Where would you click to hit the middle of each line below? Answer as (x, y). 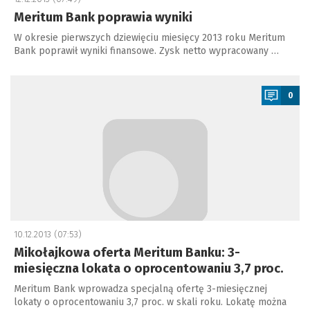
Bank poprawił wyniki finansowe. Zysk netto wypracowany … (146, 51)
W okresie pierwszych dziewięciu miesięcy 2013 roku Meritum (149, 38)
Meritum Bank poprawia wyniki (103, 17)
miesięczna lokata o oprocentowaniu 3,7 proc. (149, 268)
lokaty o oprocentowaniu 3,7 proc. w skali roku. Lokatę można (150, 302)
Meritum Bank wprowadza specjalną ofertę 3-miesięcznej (140, 289)
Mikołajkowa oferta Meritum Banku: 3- (127, 253)
